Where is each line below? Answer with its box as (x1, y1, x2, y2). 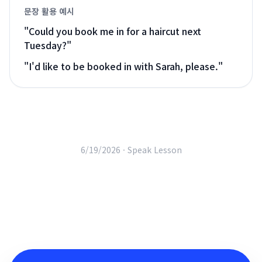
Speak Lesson (127, 144, 182, 156)
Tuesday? (24, 38, 67, 52)
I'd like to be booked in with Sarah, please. (29, 59, 218, 73)
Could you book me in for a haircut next (29, 24, 201, 38)
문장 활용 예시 (24, 5, 74, 17)
